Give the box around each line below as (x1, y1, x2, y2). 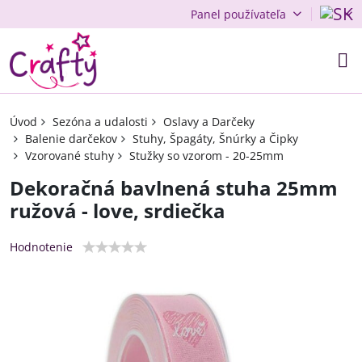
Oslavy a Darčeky (163, 114, 255, 129)
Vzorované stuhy (25, 148, 114, 163)
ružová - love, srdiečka (10, 197, 225, 224)
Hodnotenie (10, 239, 73, 255)
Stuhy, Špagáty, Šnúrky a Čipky (133, 131, 298, 146)
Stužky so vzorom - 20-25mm (129, 148, 284, 163)
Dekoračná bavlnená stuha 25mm (10, 175, 338, 201)
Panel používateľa (190, 6, 286, 22)
